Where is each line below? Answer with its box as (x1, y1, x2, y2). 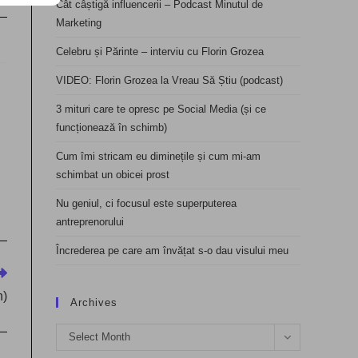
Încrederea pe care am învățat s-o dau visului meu (56, 245, 288, 257)
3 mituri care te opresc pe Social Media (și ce (56, 103, 266, 115)
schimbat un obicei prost (56, 169, 169, 181)
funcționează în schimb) (56, 121, 167, 133)
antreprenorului (56, 216, 124, 228)
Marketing (56, 17, 101, 29)
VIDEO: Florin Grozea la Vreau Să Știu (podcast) (56, 74, 283, 86)
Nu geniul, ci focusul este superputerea (56, 197, 237, 209)
